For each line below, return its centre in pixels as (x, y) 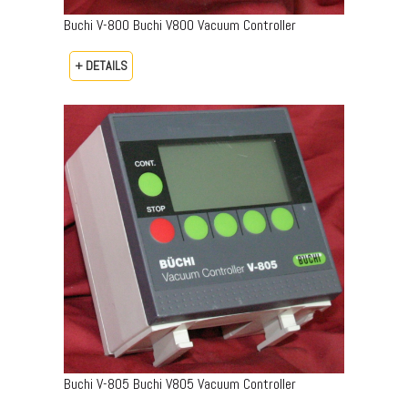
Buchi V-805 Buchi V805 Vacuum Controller (180, 383)
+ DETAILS (101, 65)
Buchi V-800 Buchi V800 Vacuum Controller (180, 25)
